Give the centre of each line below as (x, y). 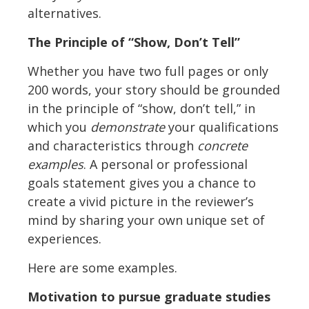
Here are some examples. (104, 268)
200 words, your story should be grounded (154, 90)
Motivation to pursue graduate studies (149, 297)
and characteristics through (112, 146)
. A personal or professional (166, 165)
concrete (222, 146)
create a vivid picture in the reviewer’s (141, 202)
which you (59, 127)
